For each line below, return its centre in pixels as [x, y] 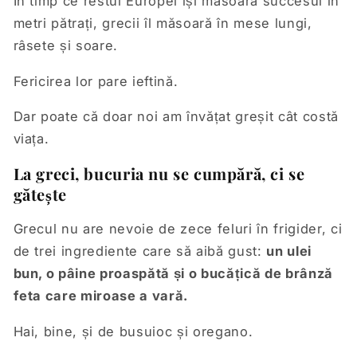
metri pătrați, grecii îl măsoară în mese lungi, [163, 24]
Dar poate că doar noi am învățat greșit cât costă [176, 117]
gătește [40, 194]
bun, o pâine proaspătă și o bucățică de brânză [173, 274]
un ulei [289, 251]
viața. [31, 139]
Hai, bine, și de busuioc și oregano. [133, 331]
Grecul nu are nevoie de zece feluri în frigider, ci [178, 229]
